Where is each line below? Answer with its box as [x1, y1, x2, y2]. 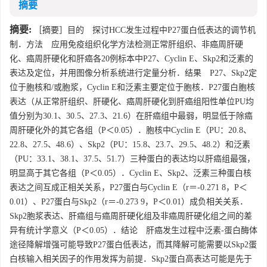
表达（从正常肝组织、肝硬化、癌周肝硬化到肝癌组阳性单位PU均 [10, 97, 254, 106]
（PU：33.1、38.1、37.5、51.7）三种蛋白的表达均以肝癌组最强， [10, 154, 255, 163]
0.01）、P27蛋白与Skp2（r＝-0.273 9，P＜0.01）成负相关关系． [10, 197, 248, 206]
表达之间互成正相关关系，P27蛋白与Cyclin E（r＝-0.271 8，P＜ [10, 183, 247, 192]
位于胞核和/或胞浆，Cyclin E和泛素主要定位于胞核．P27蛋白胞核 [10, 83, 255, 92]
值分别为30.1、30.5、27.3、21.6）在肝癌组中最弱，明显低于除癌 [10, 111, 253, 120]
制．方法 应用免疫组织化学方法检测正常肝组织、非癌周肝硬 [10, 40, 243, 49]
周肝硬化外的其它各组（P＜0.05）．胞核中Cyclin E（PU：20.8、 [10, 126, 252, 135]
